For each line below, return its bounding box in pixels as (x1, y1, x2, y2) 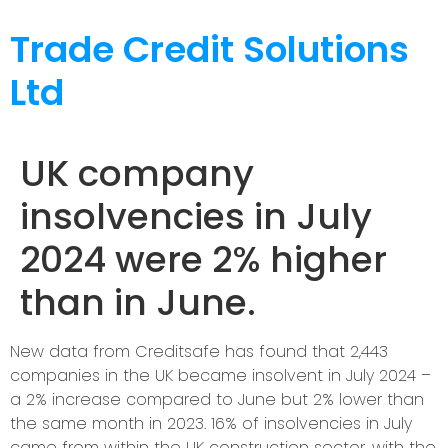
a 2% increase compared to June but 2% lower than (10, 388, 424, 411)
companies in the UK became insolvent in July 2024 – (10, 364, 431, 387)
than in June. (20, 277, 256, 328)
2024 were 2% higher (20, 234, 387, 285)
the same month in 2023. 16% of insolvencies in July (10, 412, 412, 435)
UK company (20, 148, 254, 199)
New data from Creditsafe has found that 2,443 (10, 340, 388, 363)
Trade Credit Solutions (10, 24, 409, 75)
